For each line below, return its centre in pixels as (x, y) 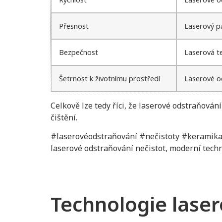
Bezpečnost (79, 52)
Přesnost (74, 26)
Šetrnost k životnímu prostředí (110, 78)
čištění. (64, 117)
